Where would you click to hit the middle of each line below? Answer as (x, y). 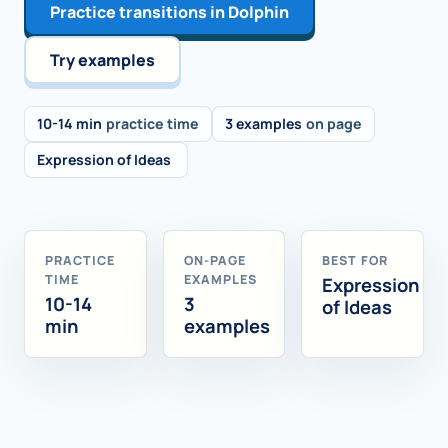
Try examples (102, 60)
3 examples (263, 123)
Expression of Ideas (104, 159)
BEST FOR (355, 260)
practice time (152, 123)
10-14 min (69, 123)
